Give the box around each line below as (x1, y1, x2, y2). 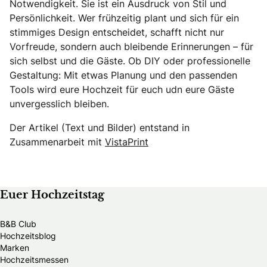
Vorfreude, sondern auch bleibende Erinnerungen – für (10, 39, 253, 53)
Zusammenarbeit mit (10, 135, 105, 148)
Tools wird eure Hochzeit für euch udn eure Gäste (10, 82, 234, 96)
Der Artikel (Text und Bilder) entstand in (10, 120, 190, 134)
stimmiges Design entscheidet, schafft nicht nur (10, 25, 224, 39)
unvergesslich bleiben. (10, 97, 109, 110)
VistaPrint (105, 135, 148, 148)
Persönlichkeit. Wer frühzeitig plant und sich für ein (10, 11, 239, 24)
